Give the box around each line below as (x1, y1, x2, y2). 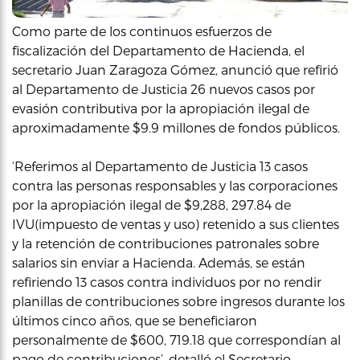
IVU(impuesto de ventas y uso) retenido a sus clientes (12, 216, 339, 231)
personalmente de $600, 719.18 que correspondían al (12, 332, 341, 347)
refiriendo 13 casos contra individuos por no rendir (12, 274, 321, 289)
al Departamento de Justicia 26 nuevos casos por (12, 81, 315, 96)
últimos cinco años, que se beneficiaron (12, 313, 257, 328)
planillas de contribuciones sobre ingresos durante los (12, 293, 345, 309)
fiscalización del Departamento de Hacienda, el (12, 43, 305, 58)
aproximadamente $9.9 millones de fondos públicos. (12, 120, 340, 135)
